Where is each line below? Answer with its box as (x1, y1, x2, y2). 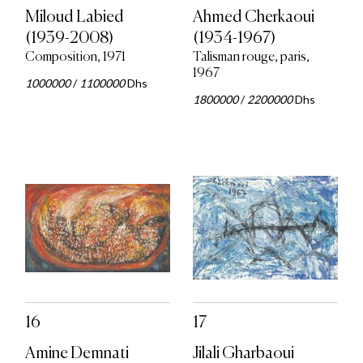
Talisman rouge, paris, (192, 50, 310, 64)
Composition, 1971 (24, 50, 126, 64)
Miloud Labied (24, 8, 124, 26)
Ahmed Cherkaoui (192, 8, 314, 26)
